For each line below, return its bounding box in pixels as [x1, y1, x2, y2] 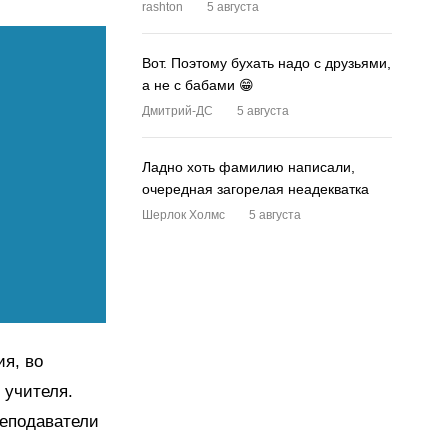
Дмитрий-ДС [142, 104, 213, 118]
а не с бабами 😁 [142, 77, 254, 93]
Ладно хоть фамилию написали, [142, 159, 355, 175]
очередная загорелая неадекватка [142, 181, 369, 197]
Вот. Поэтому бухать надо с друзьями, [142, 55, 391, 71]
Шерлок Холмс [142, 208, 225, 222]
